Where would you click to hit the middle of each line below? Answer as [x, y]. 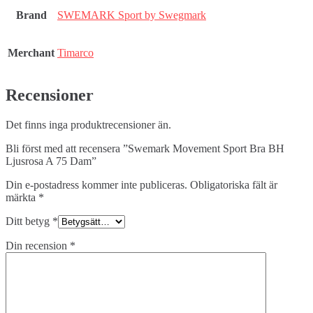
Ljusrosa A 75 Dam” [51, 161]
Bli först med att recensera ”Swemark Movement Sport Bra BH [145, 149]
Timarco [75, 52]
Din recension [38, 246]
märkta [22, 198]
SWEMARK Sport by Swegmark [132, 15]
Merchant [31, 52]
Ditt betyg [29, 221]
